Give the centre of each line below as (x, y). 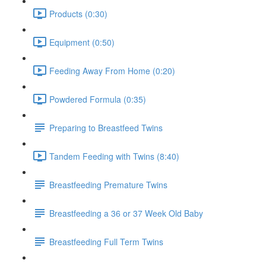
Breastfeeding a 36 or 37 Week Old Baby (126, 213)
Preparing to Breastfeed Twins (106, 127)
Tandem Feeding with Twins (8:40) (114, 156)
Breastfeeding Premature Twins (108, 184)
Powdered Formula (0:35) (98, 99)
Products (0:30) (78, 13)
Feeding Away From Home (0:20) (112, 70)
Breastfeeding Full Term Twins (106, 241)
